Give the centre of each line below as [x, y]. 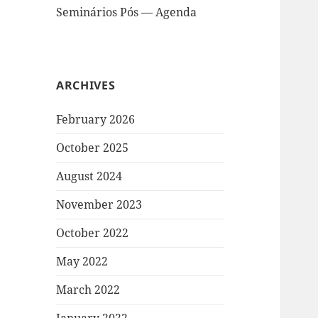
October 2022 [93, 233]
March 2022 [88, 290]
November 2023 [99, 205]
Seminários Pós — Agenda [127, 12]
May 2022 [82, 262]
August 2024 [89, 176]
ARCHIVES [86, 86]
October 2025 [93, 148]
